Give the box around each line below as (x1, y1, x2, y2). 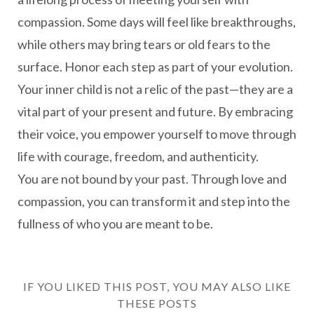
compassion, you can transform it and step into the (18, 193, 290, 209)
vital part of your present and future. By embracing (18, 104, 293, 119)
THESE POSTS (117, 296, 197, 310)
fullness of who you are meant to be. (18, 216, 213, 231)
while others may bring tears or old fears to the (18, 36, 271, 52)
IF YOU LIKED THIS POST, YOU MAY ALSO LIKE (23, 280, 291, 293)
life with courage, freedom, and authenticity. (18, 149, 259, 164)
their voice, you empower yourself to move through (18, 126, 296, 142)
